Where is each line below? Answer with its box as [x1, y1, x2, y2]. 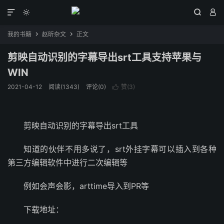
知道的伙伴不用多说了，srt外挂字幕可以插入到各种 [23, 144, 216, 154]
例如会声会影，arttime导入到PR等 [23, 181, 149, 191]
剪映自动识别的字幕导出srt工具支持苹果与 [7, 51, 201, 63]
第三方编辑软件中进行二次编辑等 [7, 157, 127, 167]
